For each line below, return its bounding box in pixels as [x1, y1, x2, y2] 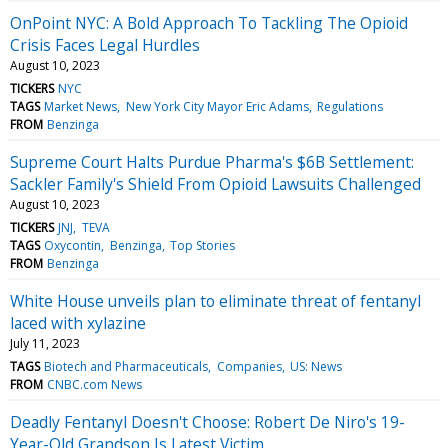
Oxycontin [44, 236, 102, 254]
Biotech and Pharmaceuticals [44, 357, 209, 375]
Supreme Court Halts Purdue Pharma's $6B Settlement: [10, 150, 414, 173]
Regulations [316, 97, 383, 115]
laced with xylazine [10, 311, 146, 334]
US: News [289, 357, 342, 375]
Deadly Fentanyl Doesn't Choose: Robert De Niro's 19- [10, 410, 405, 433]
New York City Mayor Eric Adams [125, 97, 309, 115]
